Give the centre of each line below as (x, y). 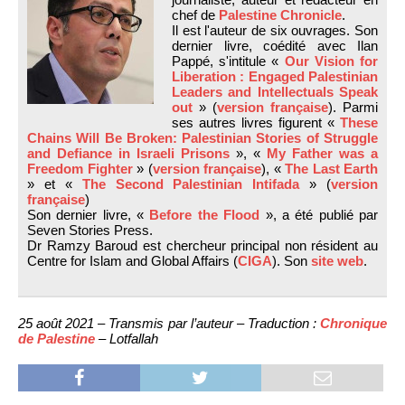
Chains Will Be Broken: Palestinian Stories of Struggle (202, 137)
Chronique (353, 323)
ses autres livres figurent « (256, 122)
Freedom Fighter (80, 168)
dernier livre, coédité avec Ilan (275, 45)
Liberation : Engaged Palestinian (275, 76)
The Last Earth (331, 168)
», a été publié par (319, 214)
